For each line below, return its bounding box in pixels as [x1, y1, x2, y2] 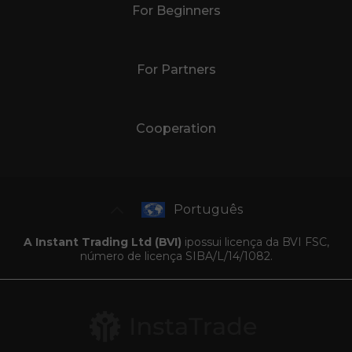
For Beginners [131, 2, 221, 18]
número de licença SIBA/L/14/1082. [79, 248, 273, 263]
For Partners [136, 61, 216, 77]
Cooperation [136, 120, 216, 136]
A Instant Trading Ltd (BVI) [23, 234, 181, 249]
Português [174, 202, 243, 218]
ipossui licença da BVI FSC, [181, 234, 329, 249]
